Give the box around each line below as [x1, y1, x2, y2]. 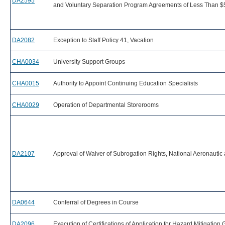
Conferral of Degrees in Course [53, 199, 139, 206]
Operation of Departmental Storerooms [53, 101, 159, 108]
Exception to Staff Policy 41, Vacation [53, 37, 154, 44]
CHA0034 [12, 58, 39, 65]
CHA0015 [12, 80, 39, 87]
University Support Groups [53, 58, 125, 65]
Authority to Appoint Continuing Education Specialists [53, 80, 198, 87]
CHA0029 [12, 101, 39, 108]
